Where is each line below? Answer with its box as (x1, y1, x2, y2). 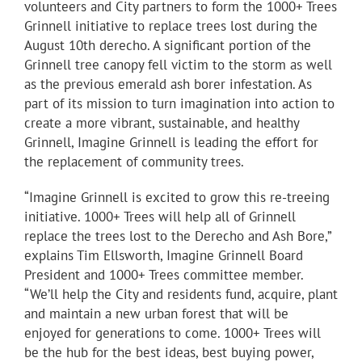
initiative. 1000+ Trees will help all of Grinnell (24, 208, 296, 226)
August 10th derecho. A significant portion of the (24, 36, 311, 55)
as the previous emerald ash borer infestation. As (24, 75, 312, 94)
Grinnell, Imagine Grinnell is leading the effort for (24, 133, 318, 152)
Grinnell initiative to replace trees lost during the (24, 17, 318, 36)
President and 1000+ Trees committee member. (24, 266, 303, 284)
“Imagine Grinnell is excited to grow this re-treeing (24, 188, 330, 207)
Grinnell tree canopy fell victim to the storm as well (24, 56, 332, 74)
